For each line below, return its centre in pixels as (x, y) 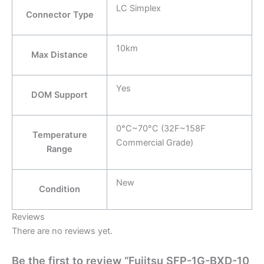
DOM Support (60, 95)
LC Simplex (138, 8)
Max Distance (60, 55)
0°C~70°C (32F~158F (161, 128)
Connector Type (60, 14)
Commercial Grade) (154, 142)
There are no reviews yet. (62, 231)
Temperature (60, 135)
